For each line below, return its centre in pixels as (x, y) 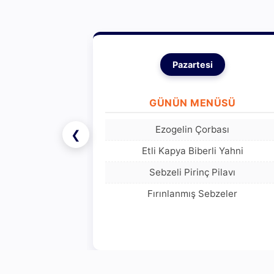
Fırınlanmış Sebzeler (193, 193)
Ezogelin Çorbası (193, 129)
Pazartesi (192, 64)
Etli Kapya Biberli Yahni (192, 150)
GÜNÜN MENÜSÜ (193, 102)
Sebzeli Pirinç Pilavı (193, 172)
